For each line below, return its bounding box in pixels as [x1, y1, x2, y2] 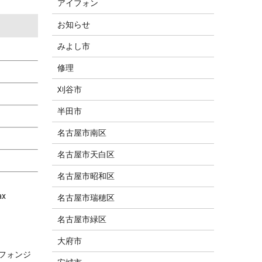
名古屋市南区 [57, 128, 107, 138]
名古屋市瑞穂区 [57, 193, 115, 203]
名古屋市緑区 [57, 215, 107, 225]
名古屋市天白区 [57, 150, 115, 160]
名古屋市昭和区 [57, 171, 115, 181]
